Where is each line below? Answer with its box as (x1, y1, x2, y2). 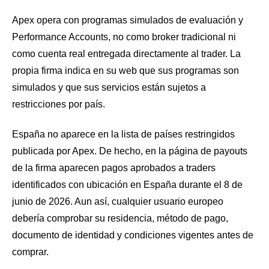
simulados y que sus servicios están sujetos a (12, 82, 206, 93)
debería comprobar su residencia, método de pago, (12, 213, 228, 223)
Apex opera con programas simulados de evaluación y (12, 15, 243, 26)
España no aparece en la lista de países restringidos (12, 128, 235, 139)
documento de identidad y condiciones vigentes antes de (12, 229, 253, 240)
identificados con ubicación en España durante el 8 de (12, 179, 243, 190)
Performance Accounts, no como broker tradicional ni (12, 32, 236, 43)
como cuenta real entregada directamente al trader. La (12, 49, 241, 59)
